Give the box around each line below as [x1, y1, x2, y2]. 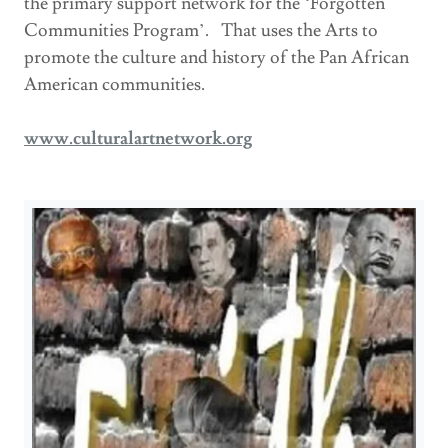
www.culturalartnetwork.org [24, 126, 252, 150]
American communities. [24, 72, 209, 96]
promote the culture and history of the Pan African [24, 45, 409, 69]
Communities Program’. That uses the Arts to [24, 18, 378, 42]
